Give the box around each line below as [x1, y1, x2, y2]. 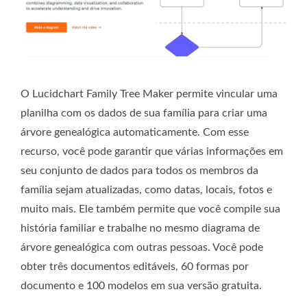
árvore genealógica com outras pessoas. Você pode [21, 241, 263, 253]
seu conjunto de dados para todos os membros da [21, 164, 258, 176]
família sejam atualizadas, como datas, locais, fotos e [21, 184, 272, 195]
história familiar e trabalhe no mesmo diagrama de [21, 222, 260, 234]
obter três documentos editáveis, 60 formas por [21, 260, 249, 272]
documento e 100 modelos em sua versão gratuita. [21, 280, 262, 291]
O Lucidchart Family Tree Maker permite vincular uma [21, 88, 278, 99]
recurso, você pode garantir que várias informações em [21, 145, 283, 157]
